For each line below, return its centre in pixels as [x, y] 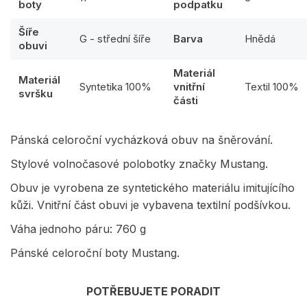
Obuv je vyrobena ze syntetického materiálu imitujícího [152, 187]
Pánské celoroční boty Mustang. [95, 253]
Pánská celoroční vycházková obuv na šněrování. [142, 139]
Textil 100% [272, 86]
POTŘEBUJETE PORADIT [153, 291]
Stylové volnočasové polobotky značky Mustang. [139, 163]
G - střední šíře [115, 38]
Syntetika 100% [115, 86]
